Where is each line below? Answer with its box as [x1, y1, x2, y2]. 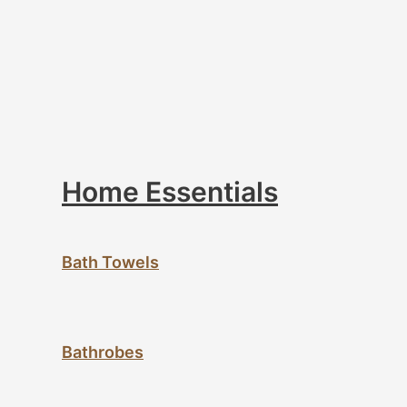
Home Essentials [62, 174, 278, 208]
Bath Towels [62, 252, 159, 272]
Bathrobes [62, 342, 144, 362]
